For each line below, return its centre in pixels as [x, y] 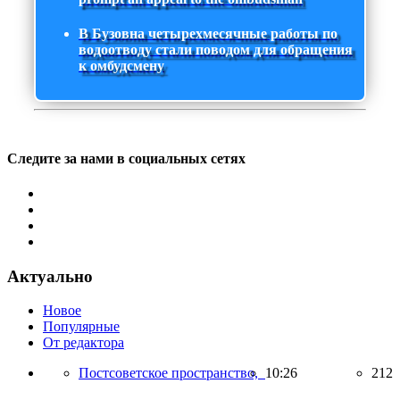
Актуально [50, 276]
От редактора [83, 343]
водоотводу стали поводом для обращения [216, 50]
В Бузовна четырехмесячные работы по [208, 34]
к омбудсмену [121, 66]
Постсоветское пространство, [172, 373]
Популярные [81, 327]
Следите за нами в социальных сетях [126, 158]
